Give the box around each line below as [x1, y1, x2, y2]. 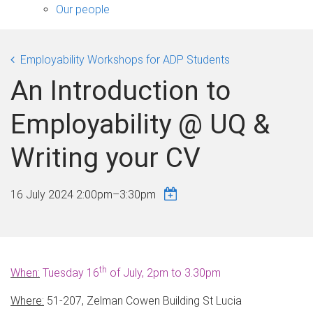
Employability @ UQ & [10, 108, 270, 140]
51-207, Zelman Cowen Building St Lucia [44, 293, 242, 307]
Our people [56, 2, 110, 16]
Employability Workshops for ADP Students [20, 52, 230, 66]
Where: [10, 293, 44, 307]
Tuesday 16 [40, 265, 99, 279]
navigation [92, 15, 142, 29]
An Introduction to [10, 74, 231, 107]
